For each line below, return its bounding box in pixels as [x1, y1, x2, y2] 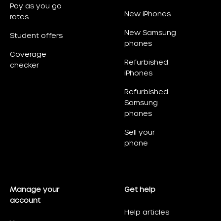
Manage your [10, 185, 59, 194]
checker [10, 61, 39, 70]
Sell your [124, 128, 155, 137]
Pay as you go [10, 1, 62, 11]
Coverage [10, 50, 46, 59]
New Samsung [124, 28, 176, 37]
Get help [124, 185, 155, 194]
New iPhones [124, 9, 171, 19]
